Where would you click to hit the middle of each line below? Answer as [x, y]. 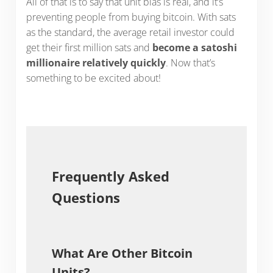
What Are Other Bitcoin [122, 253]
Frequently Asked [110, 176]
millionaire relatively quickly [96, 63]
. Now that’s [190, 63]
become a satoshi [194, 48]
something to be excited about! [93, 78]
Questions [86, 197]
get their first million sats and [89, 48]
